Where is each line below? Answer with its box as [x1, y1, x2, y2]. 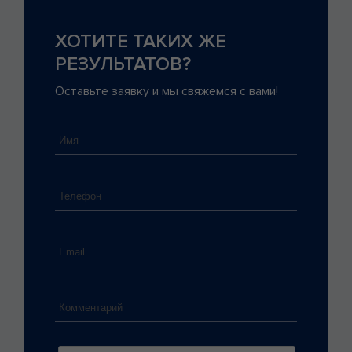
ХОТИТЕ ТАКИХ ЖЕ [55, 30, 226, 53]
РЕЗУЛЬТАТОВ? [55, 53, 191, 76]
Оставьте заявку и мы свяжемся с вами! [55, 83, 278, 100]
